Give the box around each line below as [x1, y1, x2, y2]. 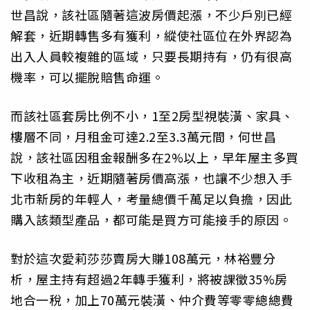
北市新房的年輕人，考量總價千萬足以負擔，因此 [10, 190, 292, 208]
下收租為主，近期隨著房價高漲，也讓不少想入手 [10, 169, 292, 188]
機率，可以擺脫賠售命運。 [10, 67, 164, 86]
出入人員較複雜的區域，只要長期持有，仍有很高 [10, 46, 292, 65]
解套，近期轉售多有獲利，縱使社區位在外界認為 [10, 26, 292, 44]
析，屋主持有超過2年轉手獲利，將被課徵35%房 [10, 270, 288, 289]
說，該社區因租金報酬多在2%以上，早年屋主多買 [10, 148, 299, 167]
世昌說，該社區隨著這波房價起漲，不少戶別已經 [10, 5, 292, 24]
